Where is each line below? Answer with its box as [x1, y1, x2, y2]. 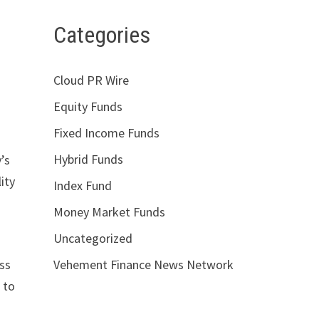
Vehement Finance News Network [53, 256, 234, 273]
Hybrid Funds [53, 151, 123, 168]
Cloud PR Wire [53, 72, 129, 89]
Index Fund [53, 177, 112, 194]
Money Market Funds [53, 204, 165, 221]
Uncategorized [53, 230, 132, 247]
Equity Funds [53, 98, 122, 115]
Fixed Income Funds [53, 125, 159, 142]
